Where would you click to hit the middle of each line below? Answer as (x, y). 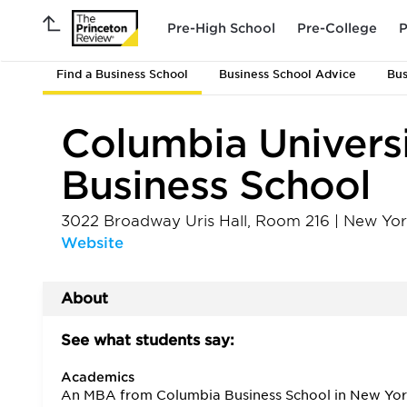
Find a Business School (122, 74)
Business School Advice (288, 74)
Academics (98, 377)
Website (92, 243)
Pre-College (337, 28)
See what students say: (148, 340)
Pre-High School (221, 28)
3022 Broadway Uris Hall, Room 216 (198, 221)
